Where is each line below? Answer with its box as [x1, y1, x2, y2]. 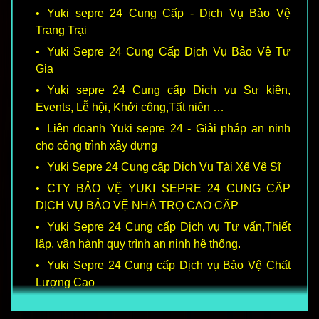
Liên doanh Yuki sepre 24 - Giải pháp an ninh [47, 122, 291, 135]
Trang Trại [36, 24, 87, 37]
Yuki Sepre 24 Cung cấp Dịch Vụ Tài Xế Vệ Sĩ [47, 161, 281, 174]
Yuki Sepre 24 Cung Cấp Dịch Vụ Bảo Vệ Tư [47, 46, 291, 58]
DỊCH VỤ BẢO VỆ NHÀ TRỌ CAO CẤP [36, 199, 239, 212]
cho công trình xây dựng [36, 140, 157, 152]
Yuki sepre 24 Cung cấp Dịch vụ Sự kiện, [47, 84, 291, 97]
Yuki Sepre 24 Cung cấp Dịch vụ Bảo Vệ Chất [47, 259, 291, 272]
